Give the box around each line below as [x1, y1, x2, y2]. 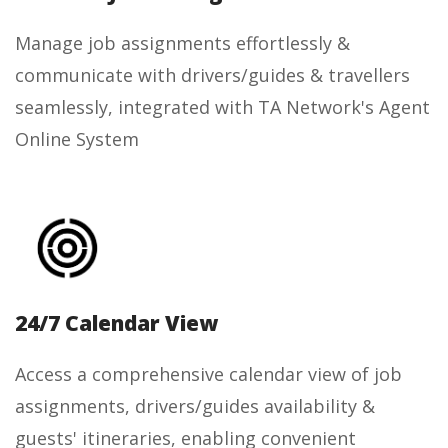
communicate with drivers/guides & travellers [15, 62, 410, 87]
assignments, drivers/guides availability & [15, 393, 375, 418]
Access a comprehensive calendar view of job [15, 361, 402, 386]
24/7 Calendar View [15, 308, 218, 337]
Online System [15, 126, 139, 151]
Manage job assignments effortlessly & [15, 30, 350, 55]
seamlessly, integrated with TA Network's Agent [15, 94, 430, 119]
